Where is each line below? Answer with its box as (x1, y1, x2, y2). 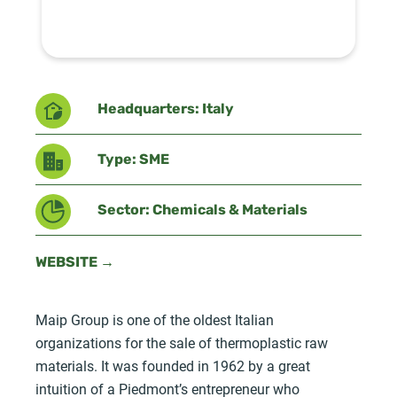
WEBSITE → (35, 255, 114, 270)
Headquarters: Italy (97, 102, 234, 117)
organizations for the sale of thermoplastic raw (35, 332, 328, 352)
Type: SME (97, 152, 169, 167)
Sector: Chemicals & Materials (97, 203, 307, 218)
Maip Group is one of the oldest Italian (35, 309, 274, 329)
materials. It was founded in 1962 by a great (35, 355, 310, 375)
